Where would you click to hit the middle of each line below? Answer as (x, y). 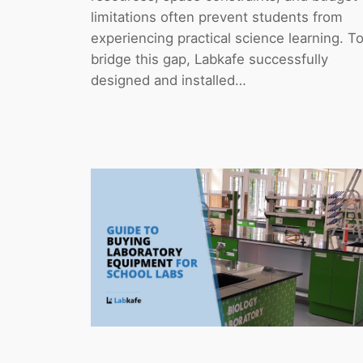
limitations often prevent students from (217, 17)
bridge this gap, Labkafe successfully (209, 59)
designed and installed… (169, 80)
